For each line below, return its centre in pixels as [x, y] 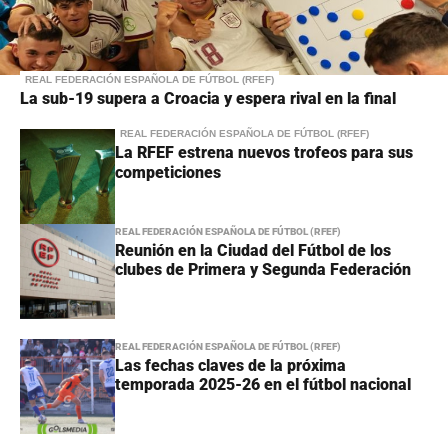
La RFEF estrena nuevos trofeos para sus [264, 153]
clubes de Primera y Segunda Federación [263, 270]
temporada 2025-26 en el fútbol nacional [263, 385]
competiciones [168, 173]
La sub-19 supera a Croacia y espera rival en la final [208, 99]
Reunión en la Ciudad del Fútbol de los [253, 251]
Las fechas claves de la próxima [230, 366]
